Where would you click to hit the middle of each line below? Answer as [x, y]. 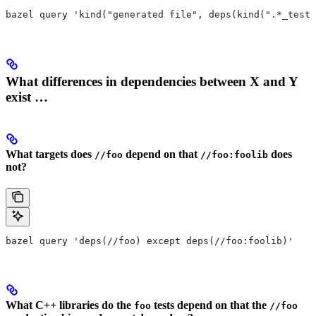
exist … [27, 97]
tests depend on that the [210, 305]
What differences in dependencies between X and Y [152, 81]
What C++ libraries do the [70, 305]
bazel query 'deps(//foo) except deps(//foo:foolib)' [150, 241]
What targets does [50, 154]
